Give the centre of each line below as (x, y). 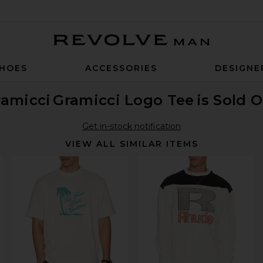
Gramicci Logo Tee (124, 100)
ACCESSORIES (121, 68)
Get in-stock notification (131, 126)
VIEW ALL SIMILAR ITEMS (131, 144)
